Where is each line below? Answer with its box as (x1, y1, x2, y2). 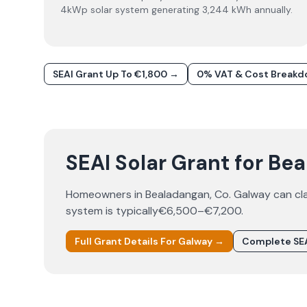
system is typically (66, 204, 158, 218)
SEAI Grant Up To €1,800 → (53, 68, 179, 80)
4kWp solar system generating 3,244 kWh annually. (60, 3, 293, 16)
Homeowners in (66, 187, 145, 201)
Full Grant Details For (75, 235, 178, 247)
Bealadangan (145, 187, 210, 201)
